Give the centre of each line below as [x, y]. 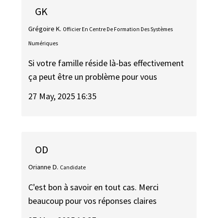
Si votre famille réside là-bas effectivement [106, 63]
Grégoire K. [45, 29]
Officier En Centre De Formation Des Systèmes [118, 29]
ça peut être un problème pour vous [93, 76]
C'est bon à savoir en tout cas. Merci [94, 187]
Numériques [43, 44]
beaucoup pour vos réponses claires [93, 200]
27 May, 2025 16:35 [63, 96]
